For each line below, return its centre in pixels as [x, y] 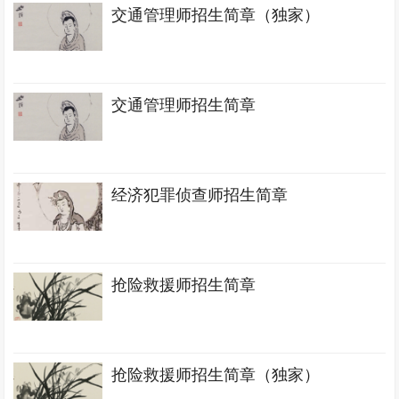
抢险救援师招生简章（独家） [216, 375]
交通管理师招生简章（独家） [216, 15]
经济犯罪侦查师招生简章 [200, 195]
